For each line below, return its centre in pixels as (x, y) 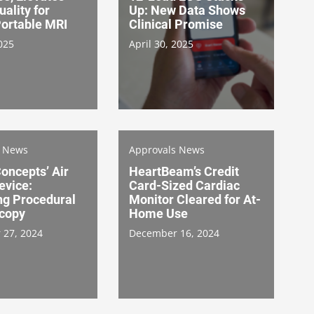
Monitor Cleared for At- (195, 199)
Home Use (158, 213)
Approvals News (167, 149)
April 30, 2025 (161, 43)
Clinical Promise (176, 24)
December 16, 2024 (174, 233)
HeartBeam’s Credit (184, 171)
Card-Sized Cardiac (184, 185)
